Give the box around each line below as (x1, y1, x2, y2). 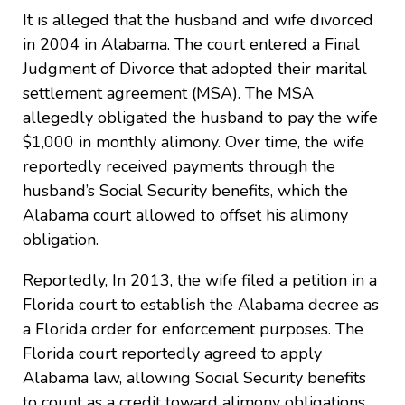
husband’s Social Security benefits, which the (23, 180, 348, 202)
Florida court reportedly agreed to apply (23, 343, 322, 365)
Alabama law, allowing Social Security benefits (23, 367, 366, 390)
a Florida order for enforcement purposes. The (23, 318, 363, 341)
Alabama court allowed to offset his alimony (23, 204, 348, 227)
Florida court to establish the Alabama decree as (23, 294, 379, 316)
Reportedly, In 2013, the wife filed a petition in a (23, 269, 377, 292)
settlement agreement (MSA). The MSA (23, 82, 314, 105)
